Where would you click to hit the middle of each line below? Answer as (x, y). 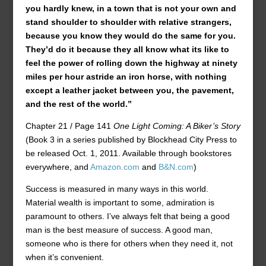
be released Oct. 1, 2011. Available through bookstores (128, 153)
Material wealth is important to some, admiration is (120, 202)
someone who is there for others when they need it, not (129, 243)
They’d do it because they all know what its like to (127, 49)
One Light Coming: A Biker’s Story (177, 126)
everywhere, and (58, 167)
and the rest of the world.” (78, 104)
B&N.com (176, 167)
